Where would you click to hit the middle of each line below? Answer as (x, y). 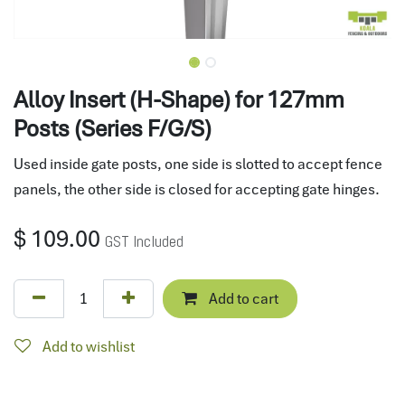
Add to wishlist (89, 347)
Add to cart (242, 299)
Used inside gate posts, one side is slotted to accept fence (198, 164)
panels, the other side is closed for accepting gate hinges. (197, 189)
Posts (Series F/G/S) (113, 129)
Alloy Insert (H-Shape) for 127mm (179, 100)
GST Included (144, 241)
